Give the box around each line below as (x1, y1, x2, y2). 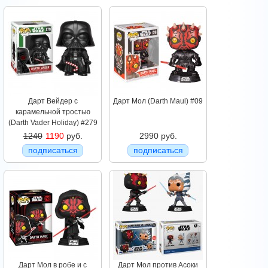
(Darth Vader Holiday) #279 (8, 118, 98, 127)
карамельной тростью (15, 108, 90, 117)
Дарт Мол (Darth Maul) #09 (113, 97, 203, 106)
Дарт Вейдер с (28, 97, 78, 106)
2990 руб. (139, 131, 177, 141)
